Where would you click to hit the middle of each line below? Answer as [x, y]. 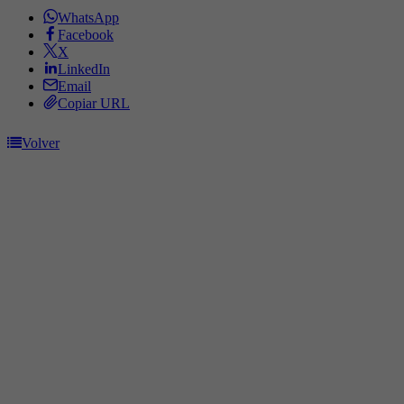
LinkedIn [84, 69]
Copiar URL [94, 104]
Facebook [86, 35]
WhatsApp [88, 18]
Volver [41, 143]
